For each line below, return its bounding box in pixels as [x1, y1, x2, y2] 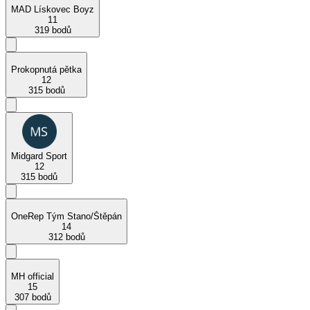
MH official [11, 271, 54, 282]
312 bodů [48, 232, 85, 243]
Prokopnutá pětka [11, 64, 82, 75]
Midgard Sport [11, 151, 67, 162]
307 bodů [14, 292, 51, 303]
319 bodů [34, 25, 71, 36]
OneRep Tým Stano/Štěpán [11, 211, 122, 222]
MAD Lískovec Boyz [11, 4, 94, 15]
